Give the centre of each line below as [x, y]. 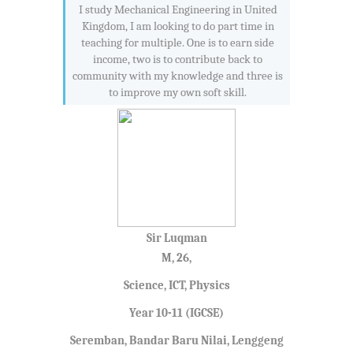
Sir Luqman [176, 238]
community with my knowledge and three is [178, 76]
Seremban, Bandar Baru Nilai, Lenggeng [176, 341]
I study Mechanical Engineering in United [178, 10]
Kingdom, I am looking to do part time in [178, 26]
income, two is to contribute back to [178, 59]
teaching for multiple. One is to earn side [178, 43]
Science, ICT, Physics [176, 286]
